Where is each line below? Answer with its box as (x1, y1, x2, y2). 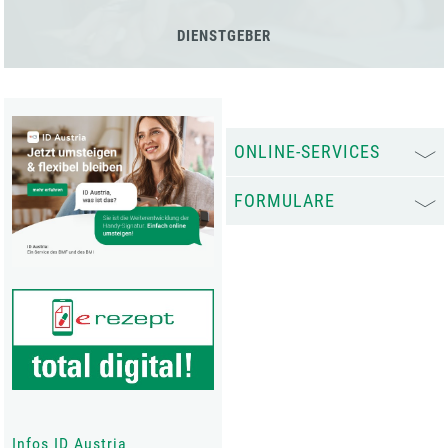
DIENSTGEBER (176, 26, 271, 45)
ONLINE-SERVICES (234, 141, 381, 163)
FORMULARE (234, 190, 336, 212)
